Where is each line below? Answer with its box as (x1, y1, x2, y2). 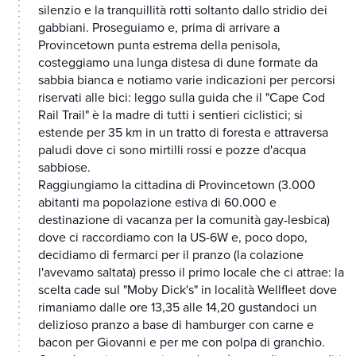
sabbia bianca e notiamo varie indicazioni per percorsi (38, 72, 335, 89)
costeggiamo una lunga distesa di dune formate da (38, 55, 318, 72)
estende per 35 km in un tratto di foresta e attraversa (38, 125, 328, 141)
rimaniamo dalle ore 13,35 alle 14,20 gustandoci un (38, 300, 317, 316)
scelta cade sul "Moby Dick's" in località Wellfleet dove (38, 282, 337, 299)
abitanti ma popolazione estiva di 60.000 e (38, 195, 277, 211)
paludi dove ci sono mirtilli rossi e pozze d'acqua (38, 142, 306, 159)
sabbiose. (38, 160, 91, 176)
